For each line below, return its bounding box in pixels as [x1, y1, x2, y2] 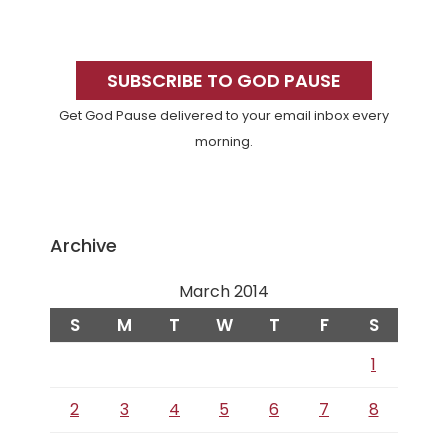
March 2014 [179, 279, 269, 303]
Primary [19, 25, 140, 68]
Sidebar [19, 61, 137, 104]
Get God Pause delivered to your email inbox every [59, 107, 389, 125]
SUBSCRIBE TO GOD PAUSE [107, 68, 341, 94]
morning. [195, 133, 253, 151]
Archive [50, 232, 117, 258]
